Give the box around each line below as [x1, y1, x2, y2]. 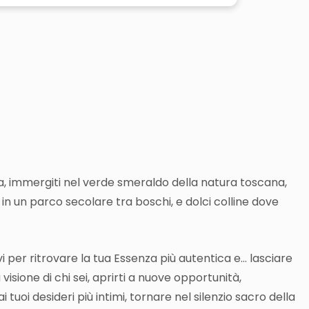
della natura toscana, [172, 175, 287, 191]
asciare [252, 250, 292, 267]
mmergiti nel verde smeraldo [11, 175, 172, 191]
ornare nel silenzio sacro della [134, 289, 295, 306]
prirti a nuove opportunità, [99, 270, 241, 286]
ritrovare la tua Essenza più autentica [30, 250, 234, 267]
